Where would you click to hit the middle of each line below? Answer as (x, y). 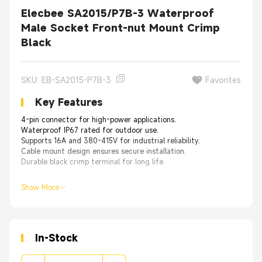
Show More (40, 187)
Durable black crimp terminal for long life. (93, 161)
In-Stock (56, 238)
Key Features (69, 102)
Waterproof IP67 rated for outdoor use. (90, 130)
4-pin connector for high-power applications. (99, 119)
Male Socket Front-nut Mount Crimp (120, 28)
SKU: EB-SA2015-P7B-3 (66, 80)
